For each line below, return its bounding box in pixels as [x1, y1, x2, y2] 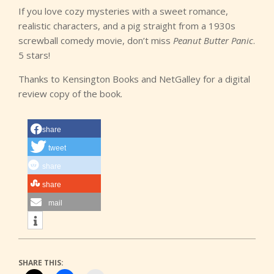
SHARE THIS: [18, 257, 64, 268]
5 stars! [18, 49, 50, 61]
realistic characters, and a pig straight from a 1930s [18, 20, 235, 32]
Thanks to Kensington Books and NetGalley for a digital [18, 73, 250, 85]
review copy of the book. [18, 87, 122, 100]
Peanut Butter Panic [173, 34, 253, 46]
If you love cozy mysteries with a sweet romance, [18, 5, 228, 17]
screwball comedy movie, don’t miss [18, 34, 173, 46]
